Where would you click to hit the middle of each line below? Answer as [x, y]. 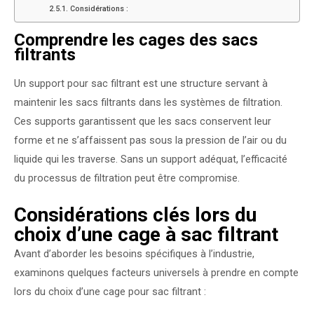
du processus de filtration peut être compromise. [127, 178]
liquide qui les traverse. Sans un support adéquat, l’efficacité [151, 159]
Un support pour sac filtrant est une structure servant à [141, 83]
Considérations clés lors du [135, 215]
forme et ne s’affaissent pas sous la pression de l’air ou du [150, 140]
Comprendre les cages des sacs [136, 40]
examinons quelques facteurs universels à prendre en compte [156, 273]
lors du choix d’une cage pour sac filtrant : [110, 292]
